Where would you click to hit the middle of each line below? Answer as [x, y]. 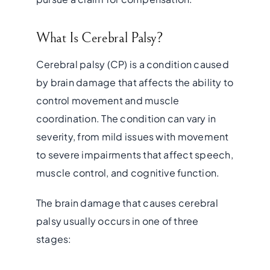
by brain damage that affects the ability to [135, 82]
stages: [54, 239]
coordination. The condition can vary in [126, 118]
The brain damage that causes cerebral [127, 202]
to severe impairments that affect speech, [134, 154]
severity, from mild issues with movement [132, 136]
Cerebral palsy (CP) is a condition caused [132, 64]
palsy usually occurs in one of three [117, 221]
